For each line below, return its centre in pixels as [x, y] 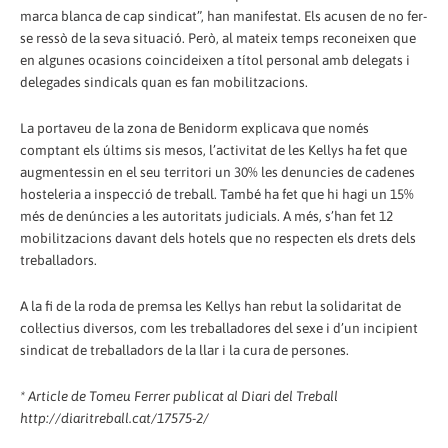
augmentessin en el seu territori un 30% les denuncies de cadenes [217, 172]
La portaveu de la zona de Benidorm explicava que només [194, 128]
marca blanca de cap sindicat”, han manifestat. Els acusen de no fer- [223, 16]
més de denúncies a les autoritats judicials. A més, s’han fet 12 [206, 216]
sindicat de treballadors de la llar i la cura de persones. [184, 350]
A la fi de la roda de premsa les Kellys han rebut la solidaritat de [210, 306]
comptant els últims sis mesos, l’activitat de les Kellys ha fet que [213, 150]
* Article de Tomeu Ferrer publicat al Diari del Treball [179, 396]
